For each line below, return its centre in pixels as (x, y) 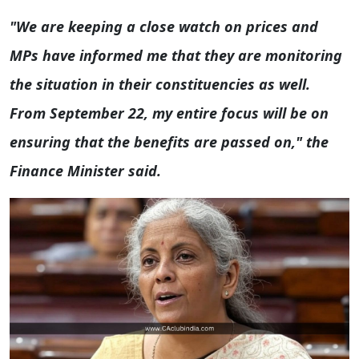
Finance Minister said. (85, 171)
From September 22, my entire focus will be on (169, 113)
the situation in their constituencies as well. (160, 84)
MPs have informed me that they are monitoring (176, 55)
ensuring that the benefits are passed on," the (169, 142)
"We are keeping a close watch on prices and (164, 26)
